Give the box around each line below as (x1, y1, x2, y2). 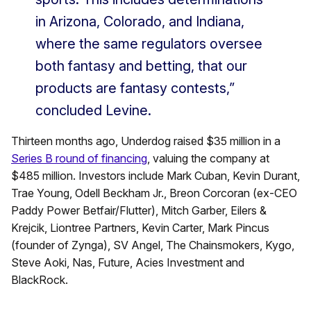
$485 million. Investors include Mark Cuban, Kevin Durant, (11, 169, 300, 183)
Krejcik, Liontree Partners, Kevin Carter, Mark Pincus (11, 221, 269, 235)
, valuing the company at (147, 151, 269, 166)
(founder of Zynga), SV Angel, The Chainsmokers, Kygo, (11, 238, 294, 253)
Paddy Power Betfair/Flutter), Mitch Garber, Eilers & (11, 203, 267, 218)
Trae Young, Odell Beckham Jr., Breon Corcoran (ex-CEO (11, 186, 297, 201)
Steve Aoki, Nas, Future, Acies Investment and (11, 255, 244, 270)
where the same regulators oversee (35, 35, 262, 53)
